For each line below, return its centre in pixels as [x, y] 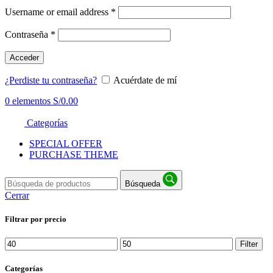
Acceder [24, 57]
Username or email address [58, 12]
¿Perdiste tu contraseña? [51, 80]
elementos [31, 101]
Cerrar [17, 195]
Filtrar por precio [36, 219]
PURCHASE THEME [74, 154]
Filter [249, 244]
